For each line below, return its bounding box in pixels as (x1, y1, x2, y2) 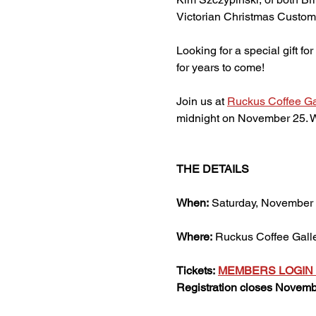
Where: (176, 230, 212, 243)
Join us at (176, 95, 227, 108)
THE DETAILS (176, 162, 249, 176)
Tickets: (176, 264, 215, 277)
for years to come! (176, 61, 265, 74)
